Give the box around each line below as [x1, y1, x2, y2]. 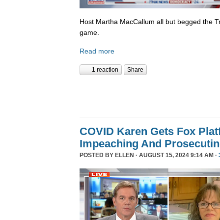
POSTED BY [80, 152, 115, 159]
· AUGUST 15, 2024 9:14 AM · [134, 152, 219, 159]
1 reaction [92, 66, 118, 74]
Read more [80, 47, 114, 55]
